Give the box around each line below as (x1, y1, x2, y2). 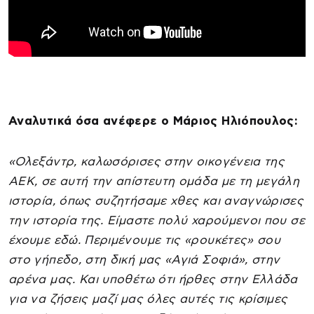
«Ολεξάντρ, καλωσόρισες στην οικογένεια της (8, 156, 285, 168)
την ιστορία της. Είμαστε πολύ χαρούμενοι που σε (8, 214, 305, 227)
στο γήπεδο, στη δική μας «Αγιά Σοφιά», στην (8, 254, 280, 266)
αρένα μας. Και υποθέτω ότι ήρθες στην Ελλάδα (8, 273, 298, 286)
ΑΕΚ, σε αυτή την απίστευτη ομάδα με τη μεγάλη (8, 175, 300, 188)
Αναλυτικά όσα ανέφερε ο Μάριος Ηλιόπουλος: (8, 115, 299, 128)
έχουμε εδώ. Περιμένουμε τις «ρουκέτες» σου (8, 234, 281, 247)
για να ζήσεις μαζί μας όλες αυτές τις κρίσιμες (8, 293, 288, 306)
